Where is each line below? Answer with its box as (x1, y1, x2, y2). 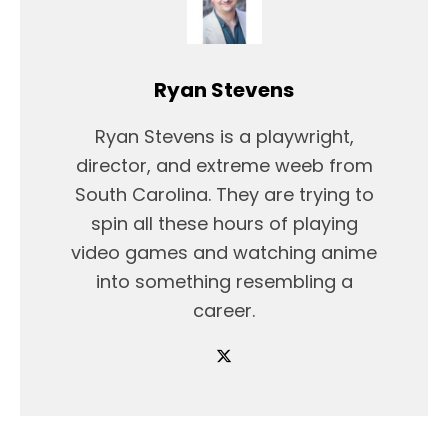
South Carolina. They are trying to (74, 181, 374, 207)
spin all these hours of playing (90, 210, 358, 236)
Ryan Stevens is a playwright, (94, 123, 354, 149)
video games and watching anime (71, 239, 377, 265)
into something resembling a (95, 268, 353, 294)
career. (193, 297, 255, 323)
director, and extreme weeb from (75, 152, 373, 178)
